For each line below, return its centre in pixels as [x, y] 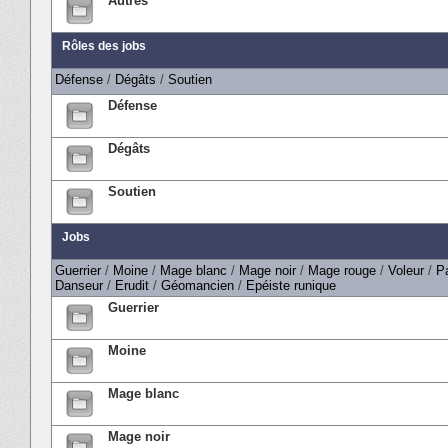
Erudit [132, 285]
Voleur [406, 270]
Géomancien [197, 285]
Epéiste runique [291, 285]
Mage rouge [342, 270]
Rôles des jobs [104, 46]
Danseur [79, 285]
